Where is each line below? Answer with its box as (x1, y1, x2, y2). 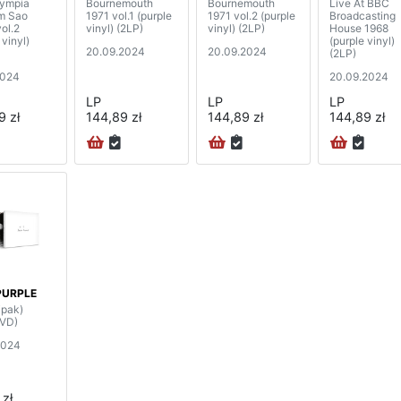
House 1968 (329, 21, 388, 36)
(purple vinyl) (329, 34, 395, 48)
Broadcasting (329, 9, 396, 23)
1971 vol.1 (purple (86, 9, 172, 23)
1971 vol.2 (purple (208, 9, 295, 23)
